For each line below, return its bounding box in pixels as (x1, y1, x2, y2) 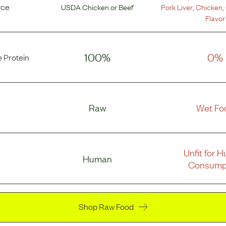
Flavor (205, 12, 225, 24)
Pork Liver (160, 1, 193, 13)
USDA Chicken (61, 1, 109, 13)
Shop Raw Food (78, 200, 134, 212)
